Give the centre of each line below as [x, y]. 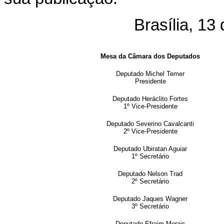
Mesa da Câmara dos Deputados [150, 56]
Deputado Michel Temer [150, 73]
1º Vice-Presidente [150, 106]
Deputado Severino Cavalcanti [150, 123]
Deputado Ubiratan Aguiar [150, 148]
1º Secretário [150, 156]
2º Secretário [150, 181]
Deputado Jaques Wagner [150, 198]
